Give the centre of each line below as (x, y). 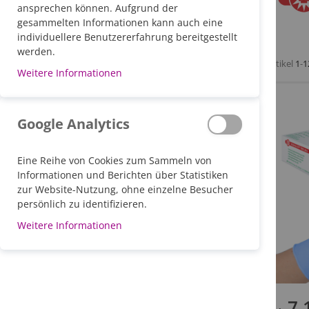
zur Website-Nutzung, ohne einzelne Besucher (125, 189)
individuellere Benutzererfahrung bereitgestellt (127, 37)
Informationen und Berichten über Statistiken (123, 175)
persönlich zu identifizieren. (82, 204)
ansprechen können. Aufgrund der (98, 8)
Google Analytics (73, 124)
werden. (36, 51)
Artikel (281, 63)
